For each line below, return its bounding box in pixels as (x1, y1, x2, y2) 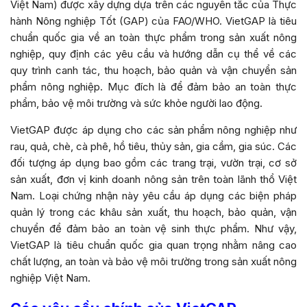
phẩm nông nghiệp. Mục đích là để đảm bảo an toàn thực (10, 79, 297, 93)
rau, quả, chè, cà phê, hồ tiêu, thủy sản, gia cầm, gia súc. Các (10, 139, 297, 153)
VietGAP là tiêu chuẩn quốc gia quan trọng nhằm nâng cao (10, 238, 297, 251)
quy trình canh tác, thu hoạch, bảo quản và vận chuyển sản (10, 63, 297, 77)
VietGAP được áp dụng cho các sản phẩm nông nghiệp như (10, 123, 297, 136)
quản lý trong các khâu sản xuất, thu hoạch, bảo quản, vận (10, 205, 297, 219)
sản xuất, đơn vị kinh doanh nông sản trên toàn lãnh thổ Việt (10, 172, 297, 186)
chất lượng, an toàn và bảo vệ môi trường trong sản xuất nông (10, 254, 297, 268)
